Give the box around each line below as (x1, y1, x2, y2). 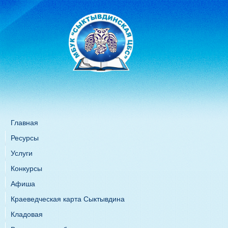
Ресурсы (11, 134, 39, 142)
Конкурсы (11, 164, 42, 173)
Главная (11, 119, 38, 127)
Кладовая (11, 210, 43, 218)
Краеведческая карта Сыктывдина (11, 195, 125, 203)
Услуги (11, 149, 33, 157)
